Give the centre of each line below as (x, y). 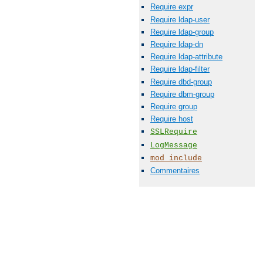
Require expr (172, 7)
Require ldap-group (182, 32)
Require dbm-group (182, 94)
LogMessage (174, 145)
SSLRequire (174, 132)
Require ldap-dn (177, 44)
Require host (172, 119)
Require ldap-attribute (186, 57)
